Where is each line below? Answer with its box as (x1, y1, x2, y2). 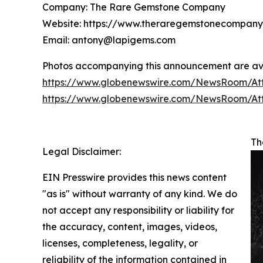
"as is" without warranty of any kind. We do (42, 188, 237, 200)
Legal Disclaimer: (42, 146, 121, 157)
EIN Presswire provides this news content (42, 171, 227, 183)
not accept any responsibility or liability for (42, 204, 234, 216)
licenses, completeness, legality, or (42, 237, 198, 249)
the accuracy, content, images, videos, (42, 221, 217, 232)
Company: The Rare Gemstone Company (42, 1, 225, 13)
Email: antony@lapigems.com (42, 34, 176, 46)
